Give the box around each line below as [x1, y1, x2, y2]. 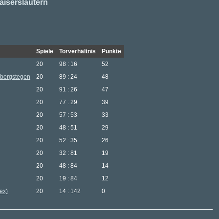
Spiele [36, 48, 53, 55]
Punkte [102, 48, 121, 55]
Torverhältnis [59, 48, 96, 55]
